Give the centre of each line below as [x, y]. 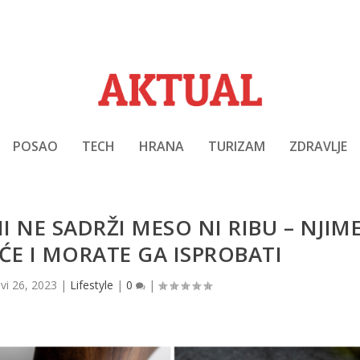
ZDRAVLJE [318, 146]
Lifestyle [92, 285]
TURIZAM [237, 146]
